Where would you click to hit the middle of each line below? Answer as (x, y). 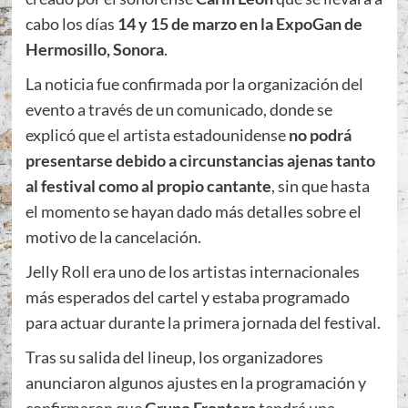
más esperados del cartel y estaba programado (187, 297)
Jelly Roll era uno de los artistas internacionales (192, 272)
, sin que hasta (320, 186)
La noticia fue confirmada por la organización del (194, 84)
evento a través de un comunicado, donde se (178, 110)
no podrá (320, 135)
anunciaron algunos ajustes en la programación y (195, 383)
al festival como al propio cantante (148, 186)
